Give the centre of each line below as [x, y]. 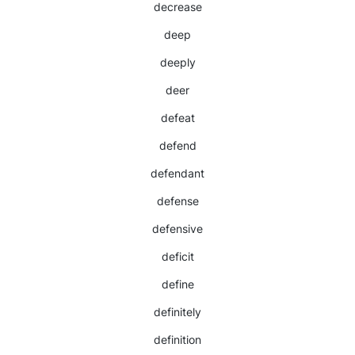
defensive [177, 229]
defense [177, 201]
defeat [177, 118]
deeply [177, 62]
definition [177, 340]
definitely [177, 312]
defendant [177, 173]
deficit [177, 256]
